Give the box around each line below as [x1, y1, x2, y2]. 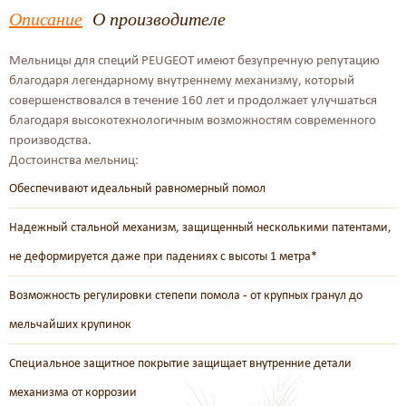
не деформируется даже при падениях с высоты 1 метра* [9, 248, 317, 264]
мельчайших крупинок [9, 316, 131, 332]
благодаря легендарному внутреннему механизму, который [9, 72, 354, 88]
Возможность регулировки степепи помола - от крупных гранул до [9, 287, 362, 303]
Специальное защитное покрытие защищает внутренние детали [9, 355, 352, 371]
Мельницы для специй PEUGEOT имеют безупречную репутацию [9, 52, 380, 68]
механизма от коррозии [9, 384, 137, 400]
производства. [9, 131, 92, 148]
